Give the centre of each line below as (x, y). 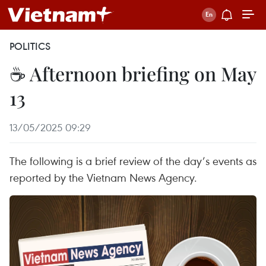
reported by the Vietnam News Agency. (103, 177)
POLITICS (30, 46)
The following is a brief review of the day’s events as (133, 161)
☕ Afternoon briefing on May (133, 73)
